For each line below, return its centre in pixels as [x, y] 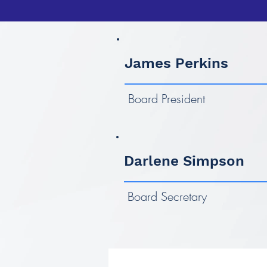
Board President [167, 99]
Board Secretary [167, 196]
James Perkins [176, 63]
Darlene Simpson [184, 161]
